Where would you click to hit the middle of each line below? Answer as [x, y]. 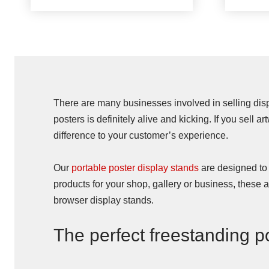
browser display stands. [104, 200]
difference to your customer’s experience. [141, 135]
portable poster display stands [135, 168]
